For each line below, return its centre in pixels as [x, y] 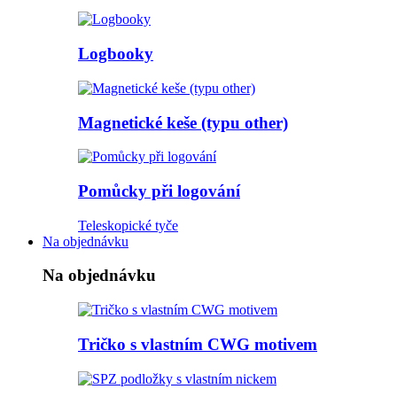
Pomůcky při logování [159, 191]
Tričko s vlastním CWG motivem [198, 344]
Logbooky [116, 54]
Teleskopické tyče [128, 225]
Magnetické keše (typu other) [183, 122]
